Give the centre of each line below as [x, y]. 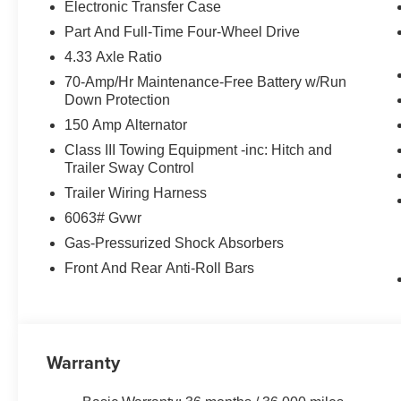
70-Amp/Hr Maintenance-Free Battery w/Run [206, 81]
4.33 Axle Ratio [114, 56]
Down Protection [118, 99]
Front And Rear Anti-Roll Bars [160, 268]
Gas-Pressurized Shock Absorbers [175, 243]
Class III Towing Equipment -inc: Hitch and [199, 149]
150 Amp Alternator [126, 124]
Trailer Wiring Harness [136, 192]
